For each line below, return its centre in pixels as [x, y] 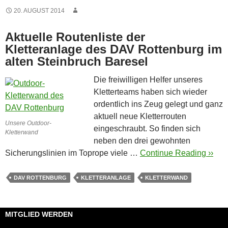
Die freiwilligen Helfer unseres [148, 79]
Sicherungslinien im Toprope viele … [73, 153]
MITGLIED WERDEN [39, 214]
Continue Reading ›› [177, 153]
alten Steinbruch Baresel [77, 61]
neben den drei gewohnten [142, 140]
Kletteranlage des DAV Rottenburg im [113, 49]
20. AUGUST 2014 [39, 10]
